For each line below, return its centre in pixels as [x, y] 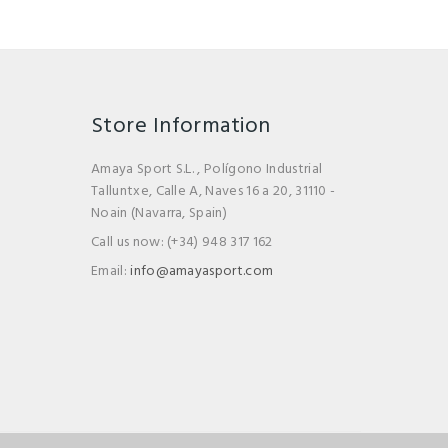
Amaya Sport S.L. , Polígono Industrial [207, 169]
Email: [111, 271]
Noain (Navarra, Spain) [159, 213]
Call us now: [129, 242]
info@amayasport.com [202, 271]
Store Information [181, 126]
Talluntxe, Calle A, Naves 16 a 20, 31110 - [213, 191]
